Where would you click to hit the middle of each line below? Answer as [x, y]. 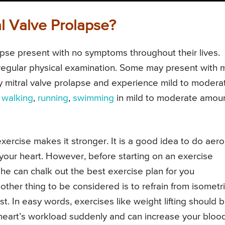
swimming [93, 98]
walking [17, 98]
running [53, 98]
